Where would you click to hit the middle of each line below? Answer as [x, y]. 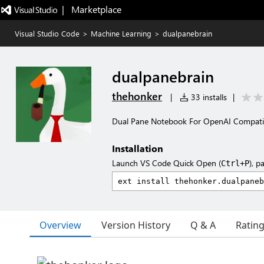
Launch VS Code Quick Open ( [166, 163]
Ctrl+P [235, 163]
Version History [136, 225]
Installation [138, 148]
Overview [60, 225]
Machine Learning [121, 33]
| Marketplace [91, 9]
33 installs [208, 97]
